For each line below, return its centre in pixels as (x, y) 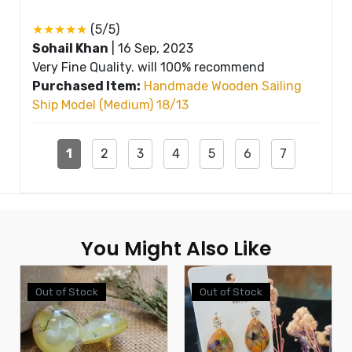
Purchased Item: (86, 86)
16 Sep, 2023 (156, 48)
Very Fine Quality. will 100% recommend (148, 67)
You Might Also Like (176, 248)
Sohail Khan (70, 48)
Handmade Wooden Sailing (223, 86)
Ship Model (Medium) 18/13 (110, 104)
